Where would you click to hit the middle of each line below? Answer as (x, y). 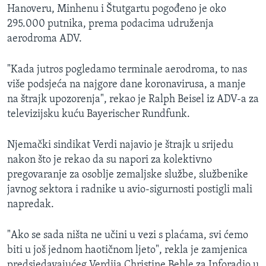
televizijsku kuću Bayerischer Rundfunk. (99, 115)
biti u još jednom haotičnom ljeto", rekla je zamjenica (127, 251)
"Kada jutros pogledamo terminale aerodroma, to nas (127, 70)
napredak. (31, 205)
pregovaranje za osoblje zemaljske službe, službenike (128, 175)
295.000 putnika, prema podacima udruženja (110, 24)
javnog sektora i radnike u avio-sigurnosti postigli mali (130, 190)
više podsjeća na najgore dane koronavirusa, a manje (126, 85)
